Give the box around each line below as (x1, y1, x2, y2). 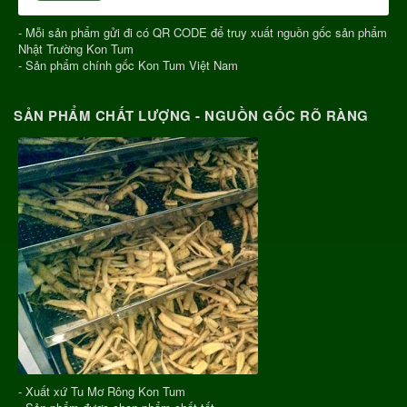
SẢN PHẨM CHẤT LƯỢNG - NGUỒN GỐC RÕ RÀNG (14, 104, 369, 125)
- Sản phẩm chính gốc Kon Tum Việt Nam (18, 55, 238, 74)
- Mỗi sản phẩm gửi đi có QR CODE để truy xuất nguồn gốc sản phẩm (18, 23, 387, 41)
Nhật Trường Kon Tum (18, 39, 134, 57)
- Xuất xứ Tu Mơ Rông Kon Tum (18, 382, 185, 400)
